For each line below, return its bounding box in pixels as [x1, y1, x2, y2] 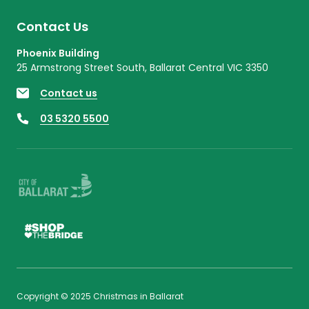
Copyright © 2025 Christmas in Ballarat [17, 290, 183, 302]
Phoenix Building [17, 46, 99, 60]
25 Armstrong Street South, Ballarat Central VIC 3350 [17, 60, 268, 74]
